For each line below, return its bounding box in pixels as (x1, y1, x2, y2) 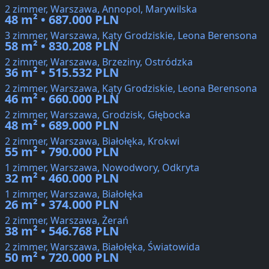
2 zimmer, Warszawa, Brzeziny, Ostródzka (5, 55, 193, 69)
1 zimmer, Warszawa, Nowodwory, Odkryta (5, 161, 199, 175)
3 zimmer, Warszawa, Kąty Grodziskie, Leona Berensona (5, 29, 257, 43)
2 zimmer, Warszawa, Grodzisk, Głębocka (5, 108, 190, 122)
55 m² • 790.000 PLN (5, 144, 119, 160)
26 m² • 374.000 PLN (5, 196, 119, 213)
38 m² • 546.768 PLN (5, 223, 119, 240)
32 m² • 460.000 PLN (5, 170, 119, 187)
